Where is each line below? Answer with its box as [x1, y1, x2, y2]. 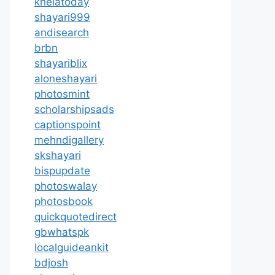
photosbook [34, 195, 93, 207]
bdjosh [34, 257, 68, 269]
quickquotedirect [34, 211, 117, 223]
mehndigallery [34, 134, 104, 146]
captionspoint [34, 118, 101, 131]
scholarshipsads [34, 103, 114, 115]
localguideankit [34, 241, 109, 254]
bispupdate [34, 165, 90, 177]
